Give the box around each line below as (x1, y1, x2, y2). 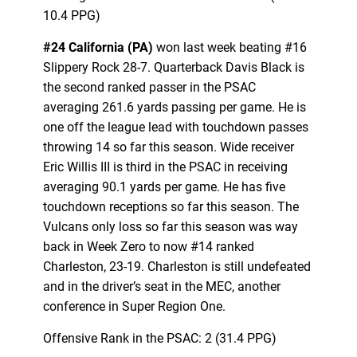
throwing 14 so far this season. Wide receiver (42, 139, 294, 155)
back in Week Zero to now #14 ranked (42, 238, 254, 254)
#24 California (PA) (42, 39, 153, 55)
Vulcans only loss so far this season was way (42, 218, 298, 234)
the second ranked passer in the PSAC (42, 79, 256, 95)
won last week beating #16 (152, 39, 307, 55)
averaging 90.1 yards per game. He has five (42, 178, 285, 194)
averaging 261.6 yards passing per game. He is (42, 99, 306, 115)
